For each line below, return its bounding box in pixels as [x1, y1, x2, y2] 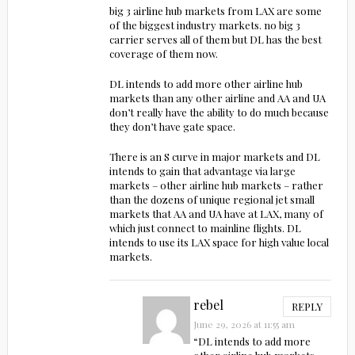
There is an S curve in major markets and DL [109, 150, 320, 164]
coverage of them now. [109, 47, 218, 61]
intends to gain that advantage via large [109, 164, 296, 178]
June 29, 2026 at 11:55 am [193, 318, 296, 331]
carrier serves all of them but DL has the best [109, 32, 322, 47]
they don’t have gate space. [109, 120, 235, 134]
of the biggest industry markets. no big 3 [109, 18, 300, 32]
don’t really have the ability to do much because [109, 105, 329, 120]
